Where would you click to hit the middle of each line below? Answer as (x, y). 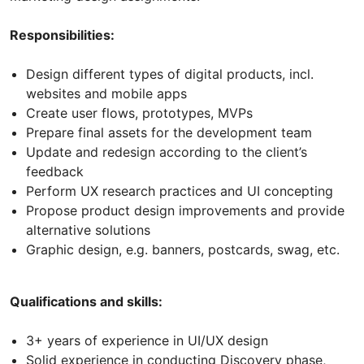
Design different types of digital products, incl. (170, 74)
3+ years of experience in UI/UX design (147, 341)
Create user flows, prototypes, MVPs (139, 113)
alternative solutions (88, 230)
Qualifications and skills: (86, 302)
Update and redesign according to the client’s (167, 152)
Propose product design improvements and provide (185, 211)
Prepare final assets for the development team (169, 133)
